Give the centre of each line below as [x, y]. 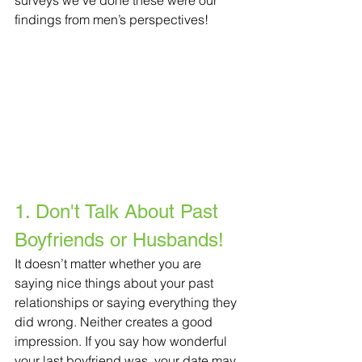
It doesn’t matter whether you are [109, 264]
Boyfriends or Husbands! [119, 240]
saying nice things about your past [116, 283]
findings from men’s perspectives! [112, 19]
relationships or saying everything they [127, 303]
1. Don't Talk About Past [119, 212]
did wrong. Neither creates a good [115, 322]
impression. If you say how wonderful [122, 341]
